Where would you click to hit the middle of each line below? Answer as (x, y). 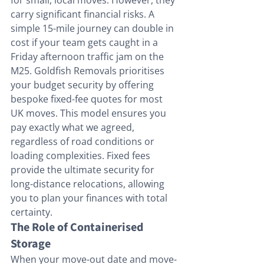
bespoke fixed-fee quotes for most (88, 99)
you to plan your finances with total (90, 198)
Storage (31, 244)
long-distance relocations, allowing (89, 184)
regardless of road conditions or (84, 142)
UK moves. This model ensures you (90, 113)
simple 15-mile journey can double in (93, 29)
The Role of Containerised (78, 228)
